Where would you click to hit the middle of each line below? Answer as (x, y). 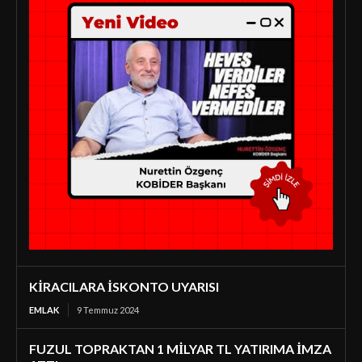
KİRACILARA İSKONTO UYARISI (124, 287)
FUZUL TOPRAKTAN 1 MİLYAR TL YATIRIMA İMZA (180, 349)
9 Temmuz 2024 (108, 310)
